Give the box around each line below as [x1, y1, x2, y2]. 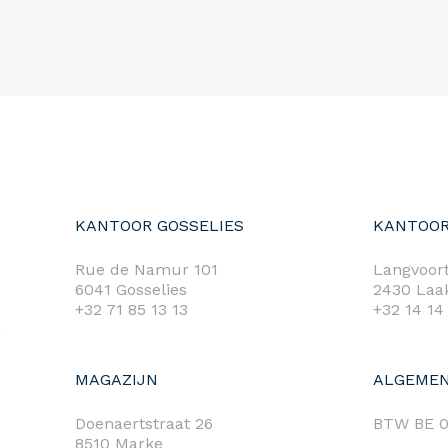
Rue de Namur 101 [74, 260, 218, 280]
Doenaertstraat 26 [74, 414, 213, 434]
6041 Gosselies [74, 280, 187, 300]
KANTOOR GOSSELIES [74, 216, 244, 236]
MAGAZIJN [74, 370, 158, 390]
